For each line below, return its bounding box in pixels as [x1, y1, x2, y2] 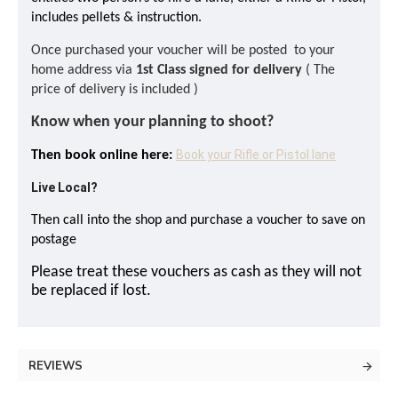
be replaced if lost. [31, 283, 151, 299]
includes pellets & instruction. [31, 11, 202, 25]
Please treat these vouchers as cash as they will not [31, 264, 362, 281]
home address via [31, 63, 136, 77]
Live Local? [31, 180, 98, 195]
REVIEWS [28, 358, 83, 374]
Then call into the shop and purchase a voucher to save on [31, 213, 365, 227]
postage [31, 233, 76, 247]
